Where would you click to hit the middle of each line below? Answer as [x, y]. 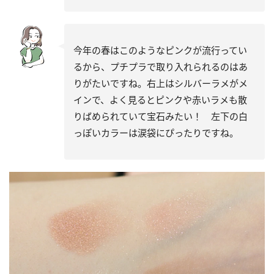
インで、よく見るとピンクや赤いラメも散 [160, 100]
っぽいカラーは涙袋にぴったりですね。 [156, 133]
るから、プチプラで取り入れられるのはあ [161, 67]
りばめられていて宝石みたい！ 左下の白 [161, 117]
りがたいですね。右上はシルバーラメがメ [161, 83]
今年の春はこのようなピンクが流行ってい [160, 50]
